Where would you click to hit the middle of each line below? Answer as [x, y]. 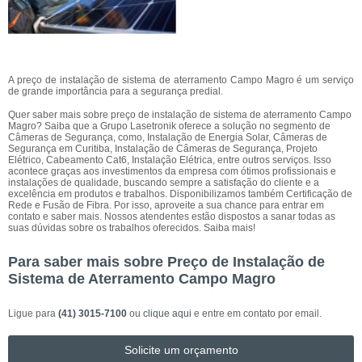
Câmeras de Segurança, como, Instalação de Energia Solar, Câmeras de [168, 137]
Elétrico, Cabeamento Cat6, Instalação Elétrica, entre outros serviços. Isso [170, 160]
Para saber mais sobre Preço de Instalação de [166, 262]
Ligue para [33, 314]
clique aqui [167, 314]
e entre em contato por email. [257, 314]
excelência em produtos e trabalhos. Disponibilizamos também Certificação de [180, 194]
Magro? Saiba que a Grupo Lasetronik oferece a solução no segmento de [169, 126]
